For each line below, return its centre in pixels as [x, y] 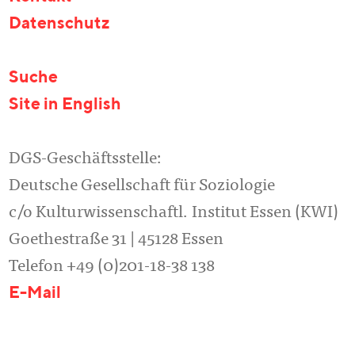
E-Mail [35, 294]
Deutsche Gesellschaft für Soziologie [142, 187]
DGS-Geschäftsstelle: [86, 160]
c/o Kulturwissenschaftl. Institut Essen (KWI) [174, 214]
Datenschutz [59, 24]
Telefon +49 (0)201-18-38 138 [112, 267]
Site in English [65, 105]
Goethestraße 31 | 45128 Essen [116, 240]
